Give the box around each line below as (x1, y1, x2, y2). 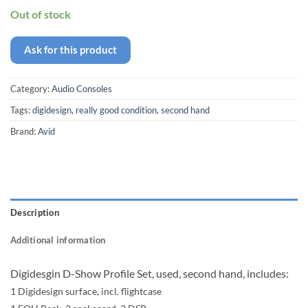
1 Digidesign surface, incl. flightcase (10, 285, 162, 298)
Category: (10, 83, 52, 95)
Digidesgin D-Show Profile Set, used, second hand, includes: (10, 267, 289, 280)
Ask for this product (24, 43, 117, 56)
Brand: (10, 126, 38, 137)
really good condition (76, 104, 157, 116)
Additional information (10, 234, 106, 246)
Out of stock (10, 7, 71, 21)
